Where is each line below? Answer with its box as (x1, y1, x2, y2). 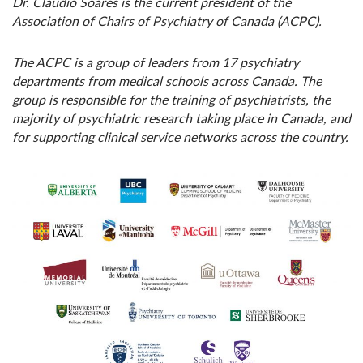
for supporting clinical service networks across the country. (12, 128, 348, 146)
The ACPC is (12, 53, 86, 71)
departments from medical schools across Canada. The (12, 72, 322, 90)
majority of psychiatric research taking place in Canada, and (12, 109, 351, 127)
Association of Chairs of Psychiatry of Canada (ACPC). (12, 12, 322, 30)
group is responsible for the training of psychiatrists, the (12, 91, 331, 109)
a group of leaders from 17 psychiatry (86, 53, 299, 71)
